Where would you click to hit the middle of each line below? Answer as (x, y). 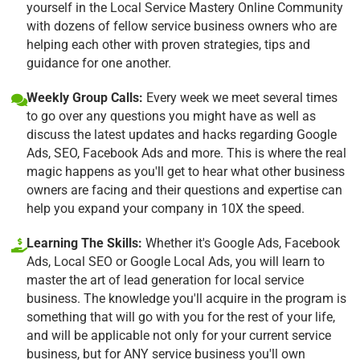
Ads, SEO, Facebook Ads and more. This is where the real (186, 153)
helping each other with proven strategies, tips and (168, 44)
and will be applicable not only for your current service (179, 335)
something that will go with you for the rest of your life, (181, 317)
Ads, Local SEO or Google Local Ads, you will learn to (176, 261)
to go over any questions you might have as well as (171, 116)
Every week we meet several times (240, 97)
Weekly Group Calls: (85, 97)
